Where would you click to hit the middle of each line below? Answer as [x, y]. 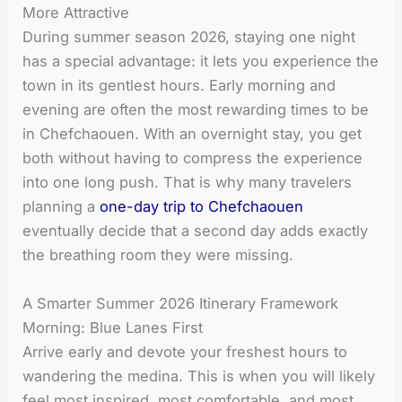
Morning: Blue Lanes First [113, 327]
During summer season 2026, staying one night [189, 37]
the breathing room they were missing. [158, 255]
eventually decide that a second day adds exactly [196, 231]
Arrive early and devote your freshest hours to [185, 351]
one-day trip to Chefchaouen [202, 207]
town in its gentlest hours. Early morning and [179, 86]
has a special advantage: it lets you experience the [201, 61]
